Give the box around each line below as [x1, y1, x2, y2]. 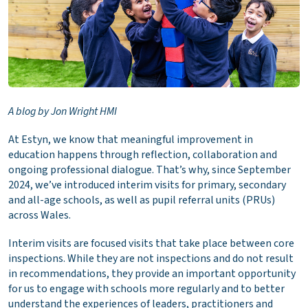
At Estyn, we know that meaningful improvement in [8, 132, 253, 148]
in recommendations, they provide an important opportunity [8, 266, 296, 282]
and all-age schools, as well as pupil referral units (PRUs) [8, 192, 275, 208]
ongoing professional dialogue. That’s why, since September [8, 162, 291, 178]
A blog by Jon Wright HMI [8, 104, 117, 120]
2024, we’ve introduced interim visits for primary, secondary [8, 177, 286, 193]
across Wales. [8, 208, 71, 223]
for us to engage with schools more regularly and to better [8, 281, 285, 297]
